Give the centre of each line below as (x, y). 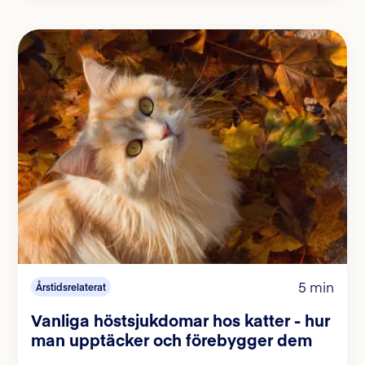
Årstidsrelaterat (71, 286)
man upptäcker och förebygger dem (172, 339)
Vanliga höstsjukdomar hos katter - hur (180, 319)
